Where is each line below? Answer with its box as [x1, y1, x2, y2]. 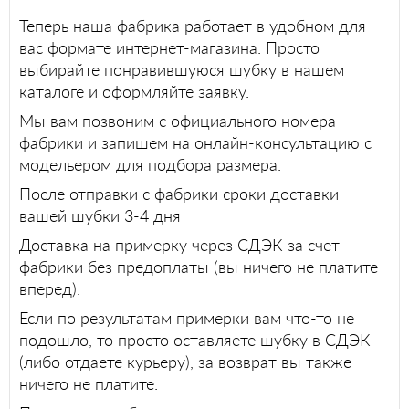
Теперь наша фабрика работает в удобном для [19, 15, 366, 36]
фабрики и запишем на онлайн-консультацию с [19, 131, 372, 152]
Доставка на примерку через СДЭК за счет [19, 234, 340, 255]
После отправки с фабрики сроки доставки [19, 183, 339, 204]
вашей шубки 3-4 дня [19, 204, 181, 225]
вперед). [19, 278, 85, 299]
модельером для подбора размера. [19, 153, 281, 174]
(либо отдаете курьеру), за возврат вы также [19, 351, 351, 372]
